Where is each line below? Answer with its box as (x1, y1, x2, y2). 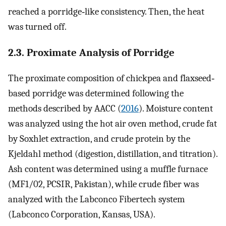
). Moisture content (139, 103, 213, 115)
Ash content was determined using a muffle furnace (8, 163, 208, 175)
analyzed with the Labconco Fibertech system (8, 194, 185, 205)
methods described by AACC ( (8, 103, 121, 115)
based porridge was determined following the (8, 88, 184, 99)
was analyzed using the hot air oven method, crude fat (8, 118, 217, 130)
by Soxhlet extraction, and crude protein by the (8, 133, 190, 145)
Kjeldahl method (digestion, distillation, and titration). (8, 148, 217, 160)
